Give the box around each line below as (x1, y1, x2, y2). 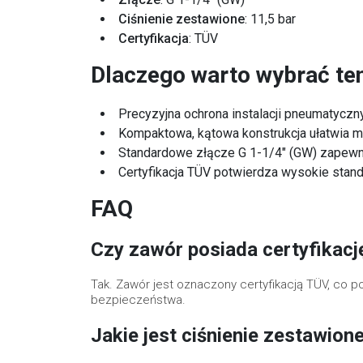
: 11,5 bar (245, 11, 296, 27)
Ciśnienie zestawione (118, 11, 245, 27)
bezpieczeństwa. (91, 292, 186, 307)
